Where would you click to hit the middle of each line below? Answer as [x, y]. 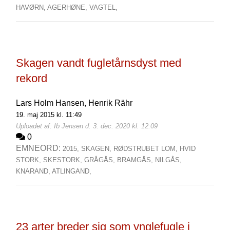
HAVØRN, [31, 7]
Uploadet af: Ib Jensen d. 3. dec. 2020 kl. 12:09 [87, 126]
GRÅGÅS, [100, 160]
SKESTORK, [63, 160]
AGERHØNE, [68, 7]
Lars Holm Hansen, [52, 103]
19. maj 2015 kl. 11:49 [49, 115]
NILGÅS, [168, 160]
